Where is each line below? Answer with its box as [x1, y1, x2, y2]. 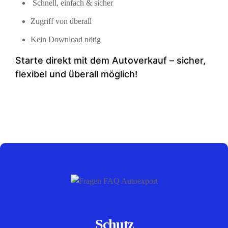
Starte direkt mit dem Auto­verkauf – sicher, [15, 55, 206, 66]
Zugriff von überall [31, 17, 92, 26]
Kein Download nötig [31, 35, 101, 44]
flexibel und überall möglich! [15, 69, 137, 80]
